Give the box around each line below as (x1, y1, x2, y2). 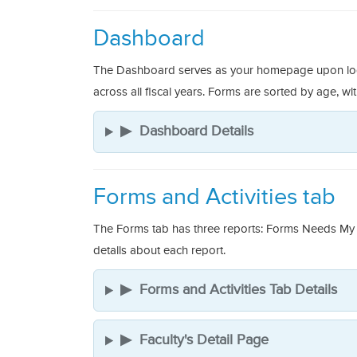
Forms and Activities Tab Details (139, 283, 338, 298)
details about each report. (93, 245, 226, 257)
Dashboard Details (139, 124, 254, 139)
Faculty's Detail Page (139, 333, 269, 348)
